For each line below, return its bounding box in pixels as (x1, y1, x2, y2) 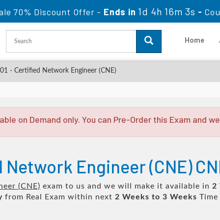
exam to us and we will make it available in (40, 182, 212, 190)
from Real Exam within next (2, 193, 115, 201)
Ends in (101, 6, 138, 17)
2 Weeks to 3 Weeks (115, 193, 197, 201)
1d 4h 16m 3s (138, 5, 195, 17)
